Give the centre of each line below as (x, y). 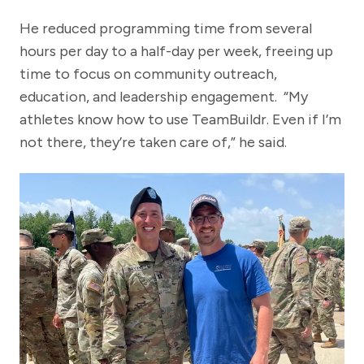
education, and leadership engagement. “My (164, 96)
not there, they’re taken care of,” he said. (153, 142)
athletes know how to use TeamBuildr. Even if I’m (180, 119)
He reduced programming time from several (166, 28)
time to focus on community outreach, (148, 74)
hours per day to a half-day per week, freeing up (176, 51)
